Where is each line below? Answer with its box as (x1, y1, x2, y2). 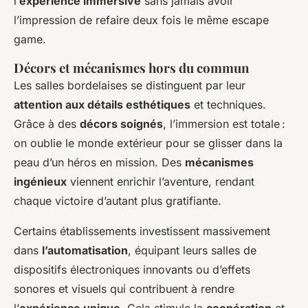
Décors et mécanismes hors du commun (14, 58, 249, 76)
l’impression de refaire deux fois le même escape (14, 12, 269, 27)
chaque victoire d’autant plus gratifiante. (14, 193, 221, 208)
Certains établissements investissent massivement (14, 223, 270, 238)
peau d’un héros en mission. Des (14, 155, 185, 169)
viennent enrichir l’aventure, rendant (67, 174, 254, 188)
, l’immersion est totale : (163, 116, 285, 131)
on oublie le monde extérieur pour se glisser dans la (14, 135, 283, 150)
